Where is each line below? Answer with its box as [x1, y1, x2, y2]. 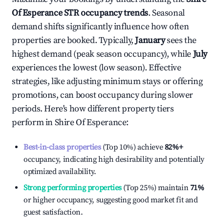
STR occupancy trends [62, 7, 148, 19]
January [135, 35, 165, 46]
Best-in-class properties [23, 142, 101, 152]
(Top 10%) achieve [101, 142, 163, 152]
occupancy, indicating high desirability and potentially [23, 154, 205, 164]
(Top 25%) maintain [121, 183, 189, 193]
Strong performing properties [23, 183, 122, 193]
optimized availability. [23, 167, 96, 176]
